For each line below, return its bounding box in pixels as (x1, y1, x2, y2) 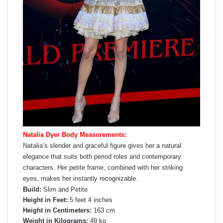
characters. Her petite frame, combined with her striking (23, 164, 183, 172)
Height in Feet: (23, 196, 68, 204)
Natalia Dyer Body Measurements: (23, 131, 126, 139)
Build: (23, 186, 41, 194)
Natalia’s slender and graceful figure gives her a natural (23, 142, 181, 150)
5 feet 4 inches (68, 196, 112, 204)
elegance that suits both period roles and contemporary (23, 153, 181, 161)
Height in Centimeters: (23, 207, 92, 215)
